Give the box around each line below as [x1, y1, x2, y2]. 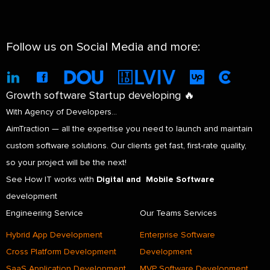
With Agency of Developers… [6, 107, 117, 117]
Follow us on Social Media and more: [6, 40, 200, 54]
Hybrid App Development [6, 230, 102, 240]
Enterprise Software [140, 230, 215, 240]
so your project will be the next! [6, 157, 127, 168]
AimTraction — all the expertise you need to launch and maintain [6, 124, 253, 134]
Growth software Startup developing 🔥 [6, 89, 195, 102]
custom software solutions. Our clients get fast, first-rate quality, [6, 140, 246, 151]
